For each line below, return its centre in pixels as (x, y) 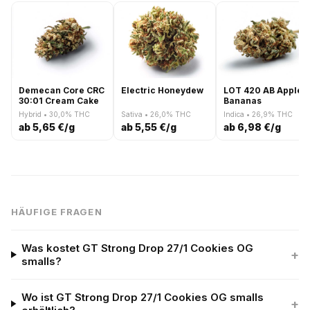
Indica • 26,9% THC (258, 114)
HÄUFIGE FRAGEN (57, 212)
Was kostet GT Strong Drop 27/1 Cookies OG (138, 248)
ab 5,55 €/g (149, 127)
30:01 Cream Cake (59, 101)
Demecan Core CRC (62, 90)
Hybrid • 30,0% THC (54, 114)
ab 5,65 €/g (47, 127)
